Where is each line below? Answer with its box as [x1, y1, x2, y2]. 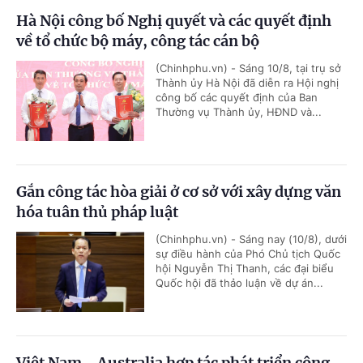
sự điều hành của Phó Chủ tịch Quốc [156, 247, 340, 261]
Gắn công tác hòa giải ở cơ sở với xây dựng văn [16, 182, 341, 202]
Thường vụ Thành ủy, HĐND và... [156, 105, 322, 119]
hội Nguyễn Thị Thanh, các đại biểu [156, 262, 334, 275]
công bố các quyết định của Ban [156, 91, 318, 105]
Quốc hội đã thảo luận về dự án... [156, 276, 323, 290]
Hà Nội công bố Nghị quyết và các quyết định [16, 11, 331, 31]
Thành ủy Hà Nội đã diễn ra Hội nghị [156, 76, 339, 90]
